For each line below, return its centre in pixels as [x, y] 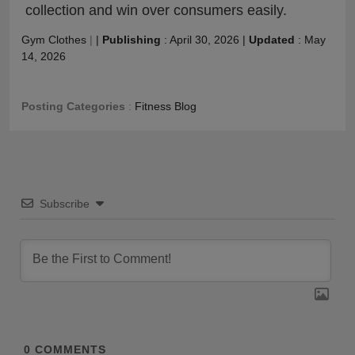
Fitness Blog [166, 106]
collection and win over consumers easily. [156, 10]
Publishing [132, 39]
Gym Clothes [54, 39]
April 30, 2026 [204, 39]
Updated [272, 39]
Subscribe [64, 203]
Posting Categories [73, 106]
